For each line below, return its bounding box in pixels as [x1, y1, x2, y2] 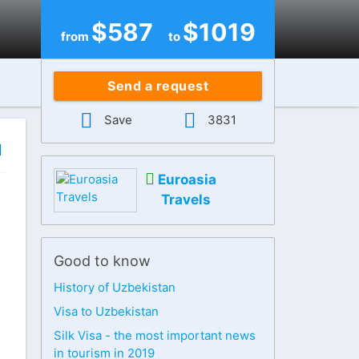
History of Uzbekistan [54, 280, 176, 295]
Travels [161, 192, 212, 208]
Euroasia [155, 171, 217, 188]
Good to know [54, 252, 151, 269]
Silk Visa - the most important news [54, 328, 256, 343]
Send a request [107, 78, 209, 94]
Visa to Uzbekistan [54, 304, 159, 319]
